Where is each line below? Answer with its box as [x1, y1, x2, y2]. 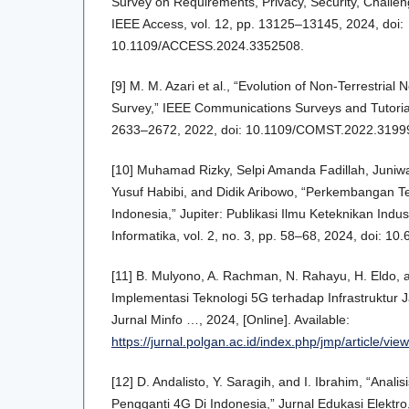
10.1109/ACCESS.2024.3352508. [111, 38, 304, 54]
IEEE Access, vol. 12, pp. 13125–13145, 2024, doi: [111, 16, 404, 32]
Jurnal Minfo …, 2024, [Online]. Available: [111, 312, 350, 328]
